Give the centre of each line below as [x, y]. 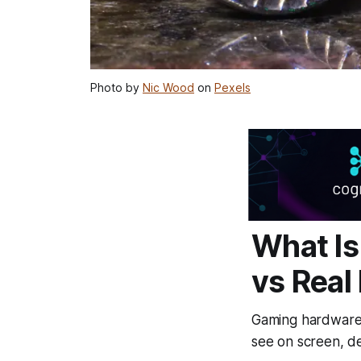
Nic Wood [168, 88]
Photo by [116, 88]
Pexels [232, 88]
